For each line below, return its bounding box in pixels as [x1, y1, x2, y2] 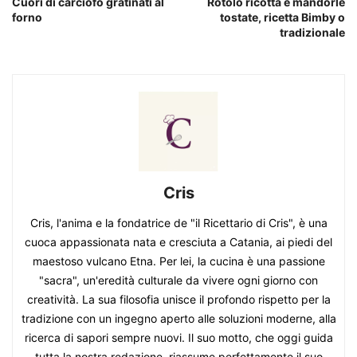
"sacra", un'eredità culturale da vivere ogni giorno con [39, 273, 318, 288]
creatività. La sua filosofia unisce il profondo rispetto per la [26, 292, 331, 307]
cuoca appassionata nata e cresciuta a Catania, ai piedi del [25, 235, 332, 249]
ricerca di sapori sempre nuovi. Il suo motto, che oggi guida [24, 331, 333, 345]
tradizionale [280, 25, 345, 40]
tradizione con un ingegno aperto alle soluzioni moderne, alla [21, 312, 336, 326]
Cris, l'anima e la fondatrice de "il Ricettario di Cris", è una [29, 216, 328, 230]
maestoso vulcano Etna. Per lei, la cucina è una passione [32, 254, 325, 269]
